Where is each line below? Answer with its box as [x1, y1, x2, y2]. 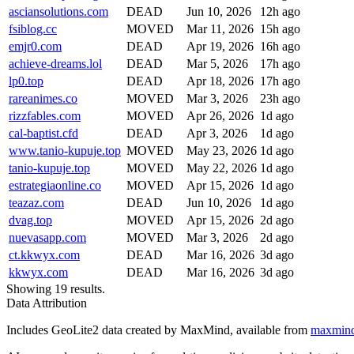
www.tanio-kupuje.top [9, 143, 121, 157]
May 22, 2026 [186, 160, 257, 175]
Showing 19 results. [6, 281, 105, 296]
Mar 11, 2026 [186, 21, 254, 36]
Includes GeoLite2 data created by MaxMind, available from [6, 322, 311, 337]
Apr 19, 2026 [186, 39, 254, 53]
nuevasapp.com [9, 230, 86, 244]
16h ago [260, 39, 300, 53]
